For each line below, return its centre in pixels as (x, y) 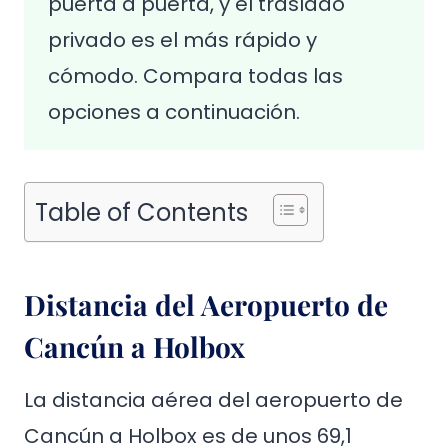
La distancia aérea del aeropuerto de (213, 400)
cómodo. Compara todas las (195, 76)
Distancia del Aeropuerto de (206, 304)
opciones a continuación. (174, 112)
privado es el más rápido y (182, 40)
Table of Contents (141, 212)
